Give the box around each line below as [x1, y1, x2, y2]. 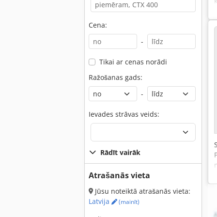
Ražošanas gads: [89, 73, 142, 82]
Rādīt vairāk [100, 148, 140, 157]
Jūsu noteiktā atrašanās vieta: [93, 186, 190, 196]
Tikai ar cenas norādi [99, 57, 167, 66]
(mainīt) [117, 198, 139, 206]
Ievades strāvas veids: [89, 109, 159, 119]
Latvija [89, 197, 111, 206]
